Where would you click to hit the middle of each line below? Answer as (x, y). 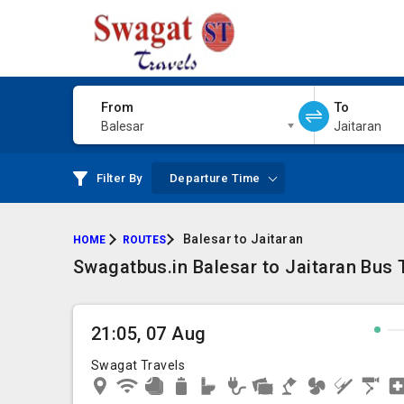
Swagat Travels (138, 365)
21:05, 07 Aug (148, 334)
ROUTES (144, 240)
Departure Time (215, 178)
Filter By (119, 178)
